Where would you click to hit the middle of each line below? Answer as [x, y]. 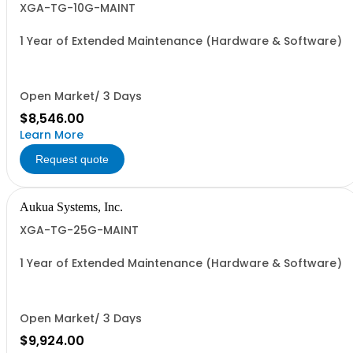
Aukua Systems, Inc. [71, 207]
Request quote [72, 159]
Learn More [52, 135]
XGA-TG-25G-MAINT [79, 230]
